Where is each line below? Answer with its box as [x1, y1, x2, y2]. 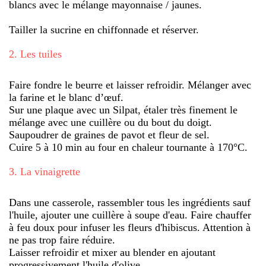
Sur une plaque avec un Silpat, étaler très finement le [9, 103, 237, 116]
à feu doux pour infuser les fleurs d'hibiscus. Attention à [9, 221, 251, 233]
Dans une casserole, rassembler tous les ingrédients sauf [9, 196, 251, 208]
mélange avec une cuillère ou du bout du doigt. [9, 116, 212, 128]
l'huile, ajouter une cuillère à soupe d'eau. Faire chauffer [9, 208, 251, 221]
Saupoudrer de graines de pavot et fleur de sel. [9, 128, 210, 141]
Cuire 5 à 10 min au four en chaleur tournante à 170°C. [9, 141, 248, 153]
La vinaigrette [20, 165, 80, 178]
